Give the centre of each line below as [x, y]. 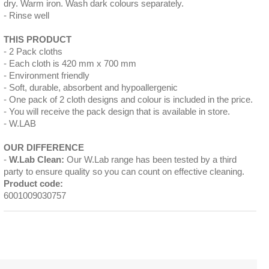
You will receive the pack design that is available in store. [119, 111]
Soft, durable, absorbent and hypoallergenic [93, 87]
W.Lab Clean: [38, 159]
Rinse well [29, 15]
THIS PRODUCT [37, 39]
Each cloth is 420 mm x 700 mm [72, 63]
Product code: [33, 183]
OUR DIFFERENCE [44, 147]
